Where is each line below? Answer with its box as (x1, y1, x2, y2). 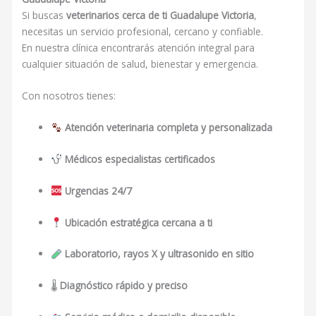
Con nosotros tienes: (22, 89, 116, 103)
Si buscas (22, 8, 67, 23)
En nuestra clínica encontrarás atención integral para (22, 41, 255, 55)
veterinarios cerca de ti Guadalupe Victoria (66, 8, 255, 23)
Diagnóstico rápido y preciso (60, 279, 188, 293)
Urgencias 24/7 (64, 183, 132, 197)
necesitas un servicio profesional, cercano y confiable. (22, 25, 264, 39)
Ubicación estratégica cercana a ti (64, 215, 212, 229)
